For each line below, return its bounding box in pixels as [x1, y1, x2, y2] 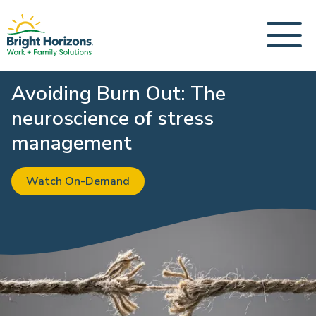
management [11, 130, 132, 157]
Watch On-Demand [25, 174, 130, 189]
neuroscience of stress [11, 105, 214, 132]
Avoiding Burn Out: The [11, 80, 226, 107]
